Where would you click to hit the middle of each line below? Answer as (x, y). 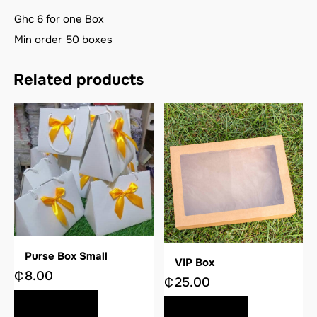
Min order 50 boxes (63, 40)
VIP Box (194, 262)
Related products (79, 80)
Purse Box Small (66, 256)
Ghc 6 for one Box (59, 19)
